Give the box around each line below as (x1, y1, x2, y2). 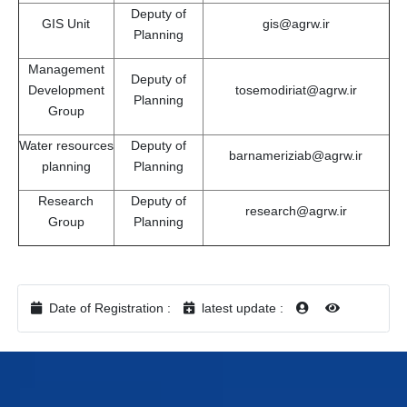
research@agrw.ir (244, 203, 347, 218)
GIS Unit (42, 15, 90, 31)
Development (27, 82, 104, 97)
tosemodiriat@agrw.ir (234, 82, 357, 97)
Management (27, 61, 104, 76)
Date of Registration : (45, 300, 172, 315)
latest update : (198, 300, 284, 315)
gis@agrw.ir (262, 15, 330, 31)
